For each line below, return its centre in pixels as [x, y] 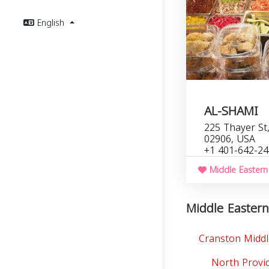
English [52, 23]
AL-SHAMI [231, 111]
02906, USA [230, 139]
